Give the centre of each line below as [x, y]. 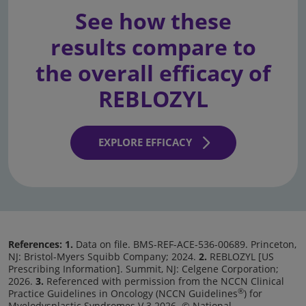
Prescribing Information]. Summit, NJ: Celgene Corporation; [143, 268]
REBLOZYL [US [240, 256]
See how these [153, 20]
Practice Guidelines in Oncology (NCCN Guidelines [123, 293]
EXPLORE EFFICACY [145, 142]
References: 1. [41, 244]
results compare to [153, 46]
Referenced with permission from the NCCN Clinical [164, 281]
